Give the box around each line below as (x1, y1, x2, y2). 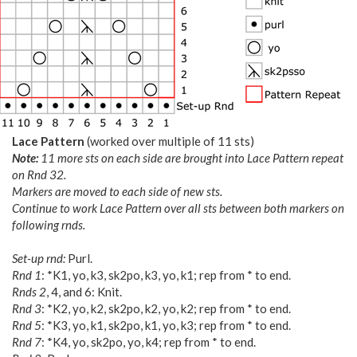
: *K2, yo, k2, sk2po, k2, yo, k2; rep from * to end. (41, 300, 291, 316)
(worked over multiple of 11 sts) (84, 133, 254, 148)
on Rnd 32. (12, 167, 66, 182)
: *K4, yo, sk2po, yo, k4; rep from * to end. (41, 334, 256, 349)
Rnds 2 (12, 284, 46, 299)
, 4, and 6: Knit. (46, 284, 122, 299)
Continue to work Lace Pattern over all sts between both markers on (12, 200, 344, 215)
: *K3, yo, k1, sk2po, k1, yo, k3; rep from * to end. (41, 317, 291, 332)
